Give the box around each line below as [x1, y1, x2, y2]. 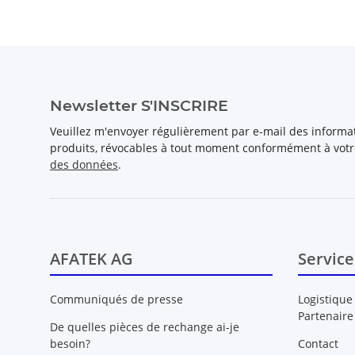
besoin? [50, 336, 90, 351]
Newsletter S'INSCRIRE [50, 96, 228, 116]
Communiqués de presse [50, 291, 183, 307]
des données [50, 157, 118, 173]
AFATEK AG [50, 248, 133, 270]
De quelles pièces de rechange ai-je [50, 319, 239, 334]
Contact [297, 336, 338, 351]
